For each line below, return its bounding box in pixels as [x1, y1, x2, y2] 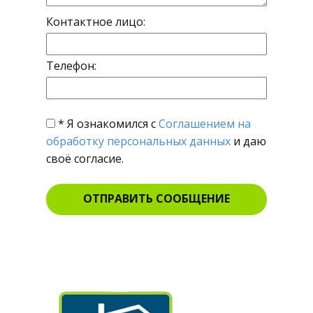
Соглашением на [159, 116, 251, 131]
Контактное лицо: [46, 14, 145, 29]
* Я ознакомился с [55, 116, 159, 131]
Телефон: [46, 58, 96, 73]
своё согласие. [46, 151, 124, 166]
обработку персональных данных [46, 133, 231, 149]
